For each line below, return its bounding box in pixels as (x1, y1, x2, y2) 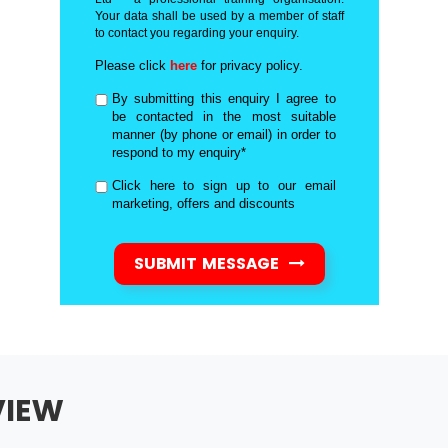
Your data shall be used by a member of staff (95, 9, 344, 23)
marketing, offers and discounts (112, 196, 296, 211)
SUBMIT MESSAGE (133, 252, 284, 275)
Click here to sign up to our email (112, 178, 336, 193)
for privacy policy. (197, 58, 304, 73)
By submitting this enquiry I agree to (112, 91, 336, 106)
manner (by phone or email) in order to (112, 127, 336, 142)
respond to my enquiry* (112, 145, 247, 160)
